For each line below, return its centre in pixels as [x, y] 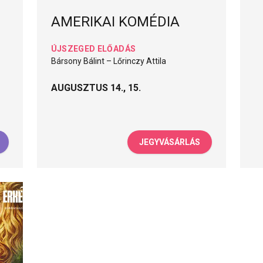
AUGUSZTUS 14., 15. [96, 88]
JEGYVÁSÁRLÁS [170, 142]
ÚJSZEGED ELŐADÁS [93, 49]
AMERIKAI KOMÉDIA [115, 22]
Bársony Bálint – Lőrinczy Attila [108, 61]
